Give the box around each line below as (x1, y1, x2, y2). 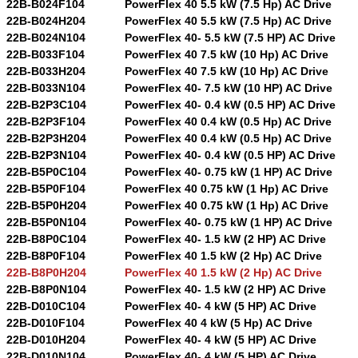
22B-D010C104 (6, 299, 86, 312)
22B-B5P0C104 (6, 165, 86, 178)
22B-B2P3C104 (6, 97, 86, 111)
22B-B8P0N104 (6, 282, 86, 296)
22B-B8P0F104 (6, 249, 86, 262)
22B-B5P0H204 (6, 198, 86, 212)
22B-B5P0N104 (6, 215, 86, 229)
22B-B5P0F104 (6, 181, 86, 195)
